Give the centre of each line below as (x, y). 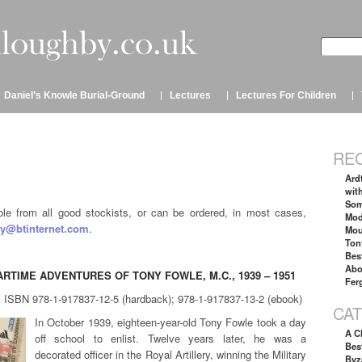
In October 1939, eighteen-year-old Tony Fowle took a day (170, 322)
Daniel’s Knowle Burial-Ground (74, 95)
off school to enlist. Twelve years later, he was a (170, 338)
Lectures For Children (286, 95)
